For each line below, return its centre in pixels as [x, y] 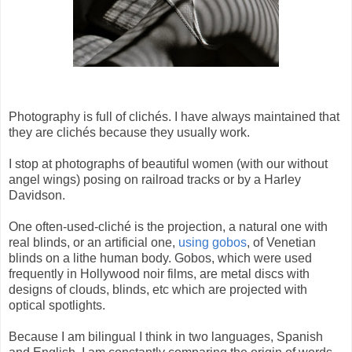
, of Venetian [281, 242]
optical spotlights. [57, 305]
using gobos [213, 242]
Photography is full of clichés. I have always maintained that [174, 116]
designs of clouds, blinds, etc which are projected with [158, 289]
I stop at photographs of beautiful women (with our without [168, 163]
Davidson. [37, 195]
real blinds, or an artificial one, [93, 242]
